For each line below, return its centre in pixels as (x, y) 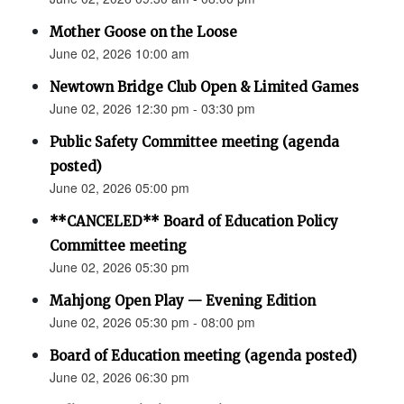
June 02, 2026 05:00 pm (119, 188)
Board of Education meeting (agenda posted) (203, 356)
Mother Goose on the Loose (143, 32)
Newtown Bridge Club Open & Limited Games (204, 87)
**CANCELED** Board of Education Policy (194, 222)
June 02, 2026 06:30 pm (119, 377)
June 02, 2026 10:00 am (119, 54)
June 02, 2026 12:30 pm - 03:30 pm (152, 109)
